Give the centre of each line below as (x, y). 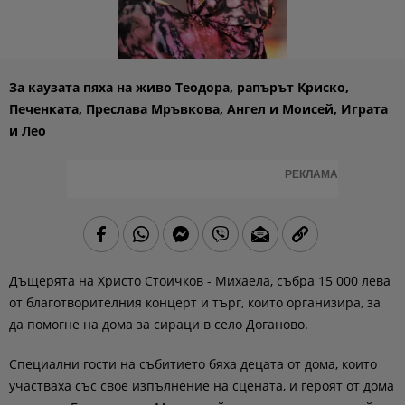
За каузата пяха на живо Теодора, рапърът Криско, (179, 87)
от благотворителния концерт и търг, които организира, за (195, 302)
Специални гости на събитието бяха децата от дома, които (193, 364)
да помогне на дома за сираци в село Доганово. (159, 324)
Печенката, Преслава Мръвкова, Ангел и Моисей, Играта (198, 109)
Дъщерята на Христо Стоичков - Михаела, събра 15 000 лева (200, 281)
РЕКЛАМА (311, 174)
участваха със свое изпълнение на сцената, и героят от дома (202, 386)
